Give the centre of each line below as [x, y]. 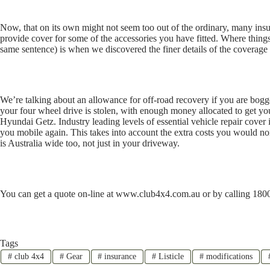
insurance [119, 256]
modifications [228, 256]
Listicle [170, 256]
